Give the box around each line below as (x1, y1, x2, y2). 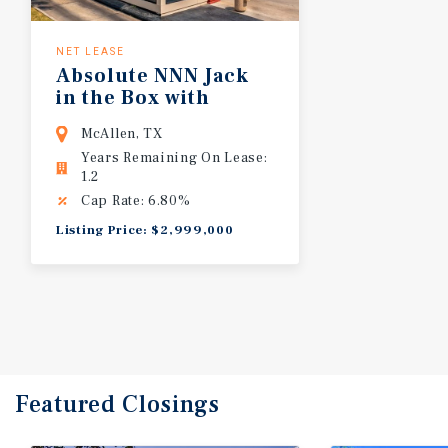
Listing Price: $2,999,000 (56, 221, 234, 238)
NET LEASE (56, 45, 125, 57)
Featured (15, 388, 123, 420)
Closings (122, 388, 220, 420)
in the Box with (56, 84, 215, 111)
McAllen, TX (81, 124, 163, 143)
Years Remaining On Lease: (81, 148, 268, 167)
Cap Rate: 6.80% (81, 191, 191, 210)
